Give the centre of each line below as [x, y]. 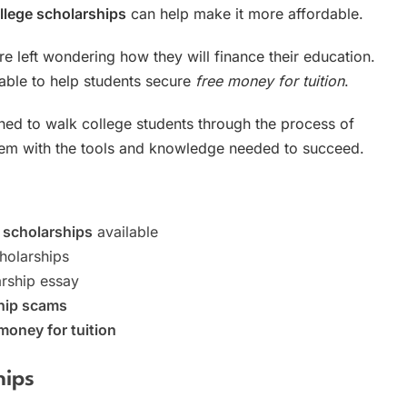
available [125, 231]
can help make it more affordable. [245, 13]
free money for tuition [270, 80]
